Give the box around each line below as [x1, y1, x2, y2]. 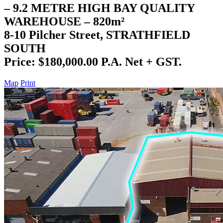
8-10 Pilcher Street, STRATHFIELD [4, 28, 190, 41]
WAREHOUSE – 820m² [4, 14, 124, 28]
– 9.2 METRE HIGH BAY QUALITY [4, 1, 195, 14]
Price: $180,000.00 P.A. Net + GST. [4, 55, 182, 68]
